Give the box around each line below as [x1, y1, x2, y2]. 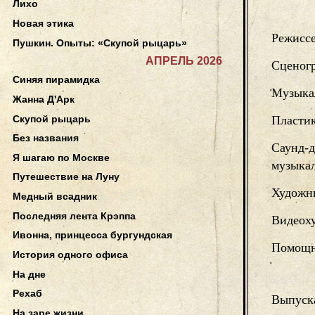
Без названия [13, 132, 79, 144]
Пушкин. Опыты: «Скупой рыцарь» [13, 37, 187, 49]
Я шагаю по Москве [13, 151, 110, 163]
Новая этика [13, 18, 74, 30]
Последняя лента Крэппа [13, 210, 136, 221]
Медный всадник [13, 191, 97, 202]
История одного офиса [13, 248, 128, 260]
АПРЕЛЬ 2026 [146, 55, 222, 67]
